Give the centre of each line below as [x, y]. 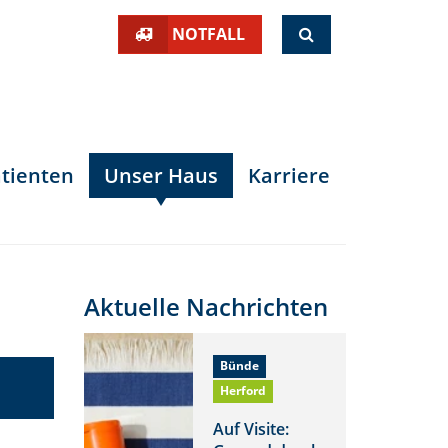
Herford [243, 391]
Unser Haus [161, 175]
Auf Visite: [250, 428]
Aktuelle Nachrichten [205, 306]
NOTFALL [208, 34]
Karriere [289, 175]
